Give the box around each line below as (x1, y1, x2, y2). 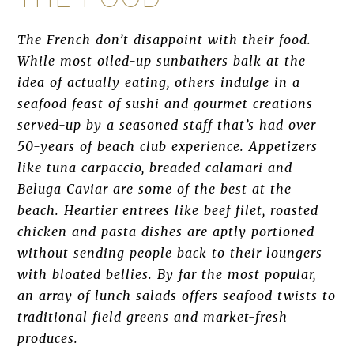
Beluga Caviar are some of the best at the (17, 181, 292, 197)
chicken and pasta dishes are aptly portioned (17, 224, 314, 239)
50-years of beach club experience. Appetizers (17, 138, 318, 154)
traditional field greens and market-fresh (17, 309, 288, 325)
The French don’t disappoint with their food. (17, 32, 311, 47)
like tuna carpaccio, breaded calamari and (17, 160, 292, 175)
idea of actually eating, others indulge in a (17, 74, 300, 90)
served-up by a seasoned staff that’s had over (17, 117, 316, 133)
